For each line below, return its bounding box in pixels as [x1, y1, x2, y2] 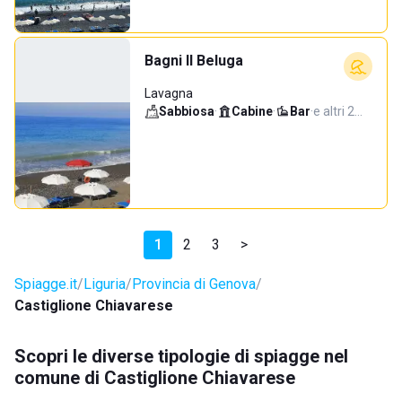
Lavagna [144, 86, 193, 100]
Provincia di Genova [132, 275, 256, 293]
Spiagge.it [14, 275, 77, 293]
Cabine [232, 104, 273, 118]
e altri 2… [313, 104, 363, 118]
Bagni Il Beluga [144, 52, 243, 69]
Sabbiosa [159, 104, 214, 118]
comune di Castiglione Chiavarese [14, 367, 295, 389]
